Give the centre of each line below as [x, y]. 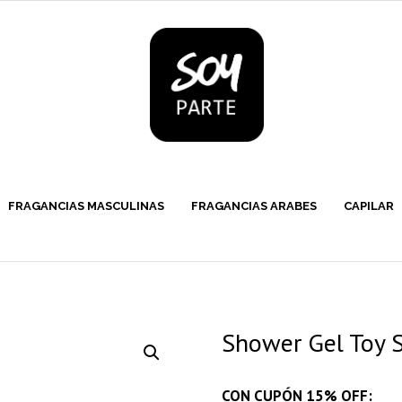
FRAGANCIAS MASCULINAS [86, 206]
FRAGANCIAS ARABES [254, 206]
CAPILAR [369, 206]
